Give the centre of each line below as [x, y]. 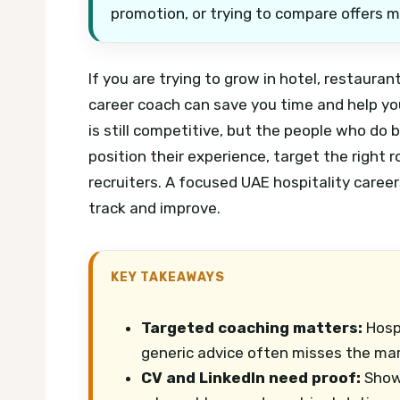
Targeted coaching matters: [252, 327]
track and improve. [154, 208]
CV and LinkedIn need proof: [251, 377]
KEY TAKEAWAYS [168, 276]
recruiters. [127, 182]
